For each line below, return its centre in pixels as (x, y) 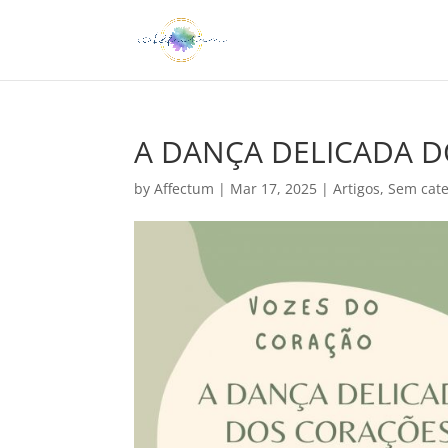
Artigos (357, 188)
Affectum (184, 188)
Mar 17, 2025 (274, 188)
